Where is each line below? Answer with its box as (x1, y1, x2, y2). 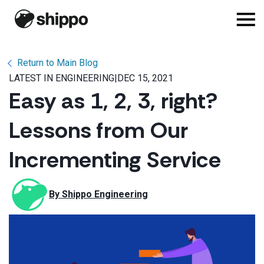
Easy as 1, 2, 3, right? (9, 86, 217, 115)
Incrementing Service (9, 145, 221, 174)
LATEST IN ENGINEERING (9, 72, 114, 84)
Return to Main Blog (17, 57, 98, 68)
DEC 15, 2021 (117, 72, 173, 84)
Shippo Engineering (62, 189, 148, 200)
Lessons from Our (9, 115, 188, 145)
